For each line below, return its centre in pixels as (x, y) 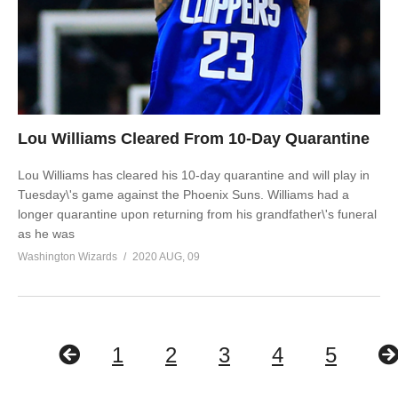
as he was (46, 234)
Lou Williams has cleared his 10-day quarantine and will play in (194, 175)
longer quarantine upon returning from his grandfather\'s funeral (197, 214)
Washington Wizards (68, 257)
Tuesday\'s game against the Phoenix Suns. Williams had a (183, 195)
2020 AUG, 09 (166, 257)
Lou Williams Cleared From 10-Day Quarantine (194, 139)
